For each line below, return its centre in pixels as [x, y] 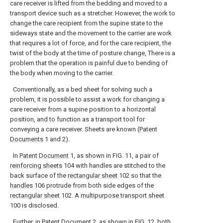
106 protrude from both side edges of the [93, 185]
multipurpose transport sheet [122, 195]
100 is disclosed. [34, 205]
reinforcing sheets [36, 166]
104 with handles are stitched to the [114, 166]
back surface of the [39, 175]
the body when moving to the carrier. [62, 73]
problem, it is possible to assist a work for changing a [87, 99]
